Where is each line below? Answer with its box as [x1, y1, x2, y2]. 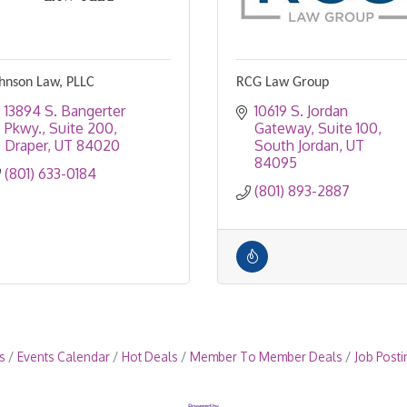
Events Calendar [16, 349, 110, 365]
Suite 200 [49, 119, 114, 138]
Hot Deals [121, 349, 178, 365]
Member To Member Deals [189, 349, 342, 365]
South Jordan [254, 136, 339, 155]
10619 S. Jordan [254, 102, 348, 121]
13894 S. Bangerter [5, 102, 125, 121]
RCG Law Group [236, 75, 329, 91]
